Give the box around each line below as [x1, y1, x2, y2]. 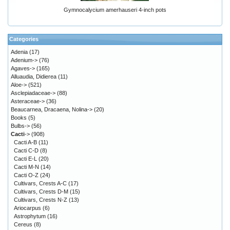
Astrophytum [14, 213, 46, 220]
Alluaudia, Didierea [11, 73, 56, 80]
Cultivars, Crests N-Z [14, 197, 67, 203]
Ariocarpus [14, 205, 41, 212]
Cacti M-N [14, 164, 39, 170]
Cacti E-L [14, 156, 37, 162]
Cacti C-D [14, 147, 39, 154]
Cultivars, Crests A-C [14, 180, 67, 187]
